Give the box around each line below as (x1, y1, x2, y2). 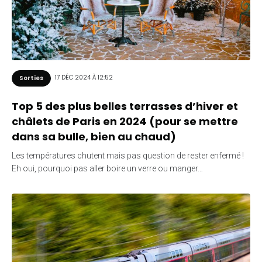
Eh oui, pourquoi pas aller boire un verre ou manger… (12, 163, 203, 173)
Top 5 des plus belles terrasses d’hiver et (12, 98, 238, 113)
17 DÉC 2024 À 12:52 (55, 73, 113, 82)
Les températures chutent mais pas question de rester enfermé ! (12, 150, 244, 160)
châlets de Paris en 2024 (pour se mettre (12, 113, 238, 129)
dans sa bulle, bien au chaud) (12, 129, 176, 144)
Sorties (19, 73, 43, 82)
